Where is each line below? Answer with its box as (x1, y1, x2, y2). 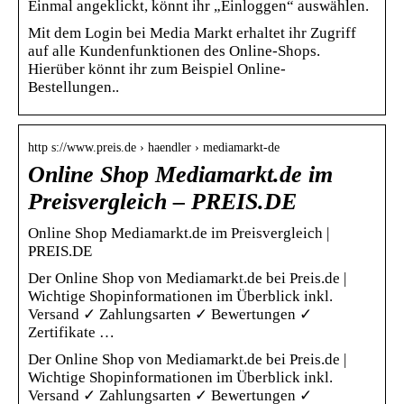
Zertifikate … (28, 323, 115, 341)
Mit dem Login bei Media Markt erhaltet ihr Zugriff (28, 23, 356, 41)
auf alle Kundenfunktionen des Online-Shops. (28, 41, 320, 60)
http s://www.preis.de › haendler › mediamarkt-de (28, 140, 280, 154)
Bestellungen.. (28, 78, 119, 96)
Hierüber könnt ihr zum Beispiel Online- (28, 60, 286, 78)
